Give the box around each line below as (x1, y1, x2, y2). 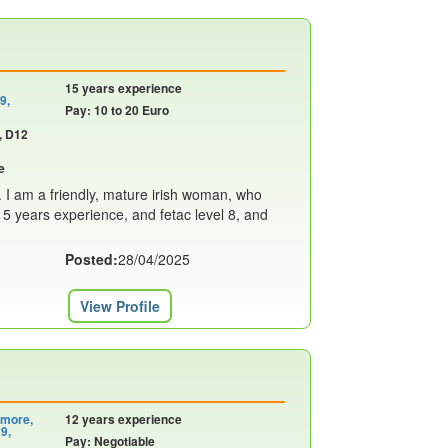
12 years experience (64, 410, 182, 428)
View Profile (79, 296, 160, 316)
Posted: (64, 249, 118, 269)
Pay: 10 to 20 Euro (64, 101, 169, 119)
